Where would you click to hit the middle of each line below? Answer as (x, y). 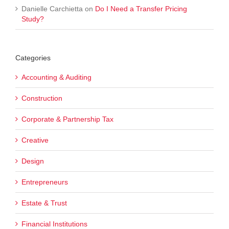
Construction (42, 98)
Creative (35, 140)
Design (33, 161)
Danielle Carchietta (52, 8)
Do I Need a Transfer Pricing (141, 8)
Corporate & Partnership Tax (67, 119)
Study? (33, 19)
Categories (33, 58)
